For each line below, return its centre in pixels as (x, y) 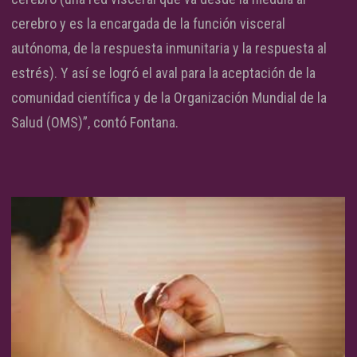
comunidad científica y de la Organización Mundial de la (169, 98)
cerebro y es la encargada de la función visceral (148, 24)
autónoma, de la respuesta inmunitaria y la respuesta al (169, 49)
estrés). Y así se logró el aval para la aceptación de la (163, 73)
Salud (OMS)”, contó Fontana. (95, 123)
